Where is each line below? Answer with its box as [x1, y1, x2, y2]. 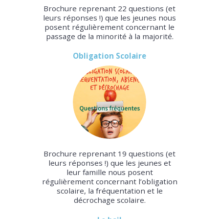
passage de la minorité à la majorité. [45, 31, 174, 41]
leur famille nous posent [66, 167, 153, 177]
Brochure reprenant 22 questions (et [44, 3, 175, 13]
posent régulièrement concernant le [44, 22, 175, 32]
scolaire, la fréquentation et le [56, 186, 163, 196]
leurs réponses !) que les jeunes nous [43, 12, 176, 22]
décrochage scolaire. [73, 195, 146, 205]
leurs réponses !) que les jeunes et [48, 158, 171, 168]
